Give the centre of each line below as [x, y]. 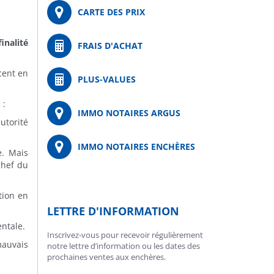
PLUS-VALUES [107, 79]
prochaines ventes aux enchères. [106, 257]
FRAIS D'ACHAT [110, 46]
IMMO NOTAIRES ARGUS [129, 113]
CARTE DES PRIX [111, 12]
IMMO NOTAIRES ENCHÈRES [136, 146]
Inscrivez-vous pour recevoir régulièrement [125, 235]
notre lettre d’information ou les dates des [124, 246]
